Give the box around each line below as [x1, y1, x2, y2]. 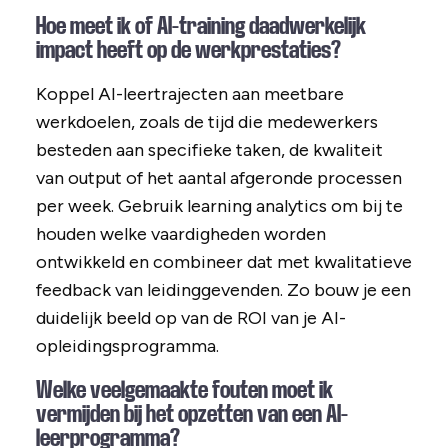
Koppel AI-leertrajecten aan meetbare [35, 83, 344, 106]
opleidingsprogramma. [35, 335, 219, 358]
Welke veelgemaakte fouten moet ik [35, 377, 333, 404]
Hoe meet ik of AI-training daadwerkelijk [35, 13, 366, 40]
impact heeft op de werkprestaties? [35, 37, 341, 64]
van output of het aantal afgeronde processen [35, 167, 402, 190]
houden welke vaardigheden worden [35, 223, 326, 246]
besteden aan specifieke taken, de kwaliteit [35, 139, 383, 162]
